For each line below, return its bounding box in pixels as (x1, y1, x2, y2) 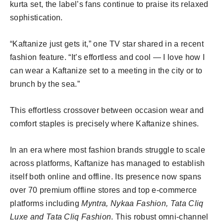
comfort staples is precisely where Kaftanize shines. (10, 119, 199, 128)
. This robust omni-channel (111, 212, 209, 221)
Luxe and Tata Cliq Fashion (10, 212, 111, 221)
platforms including (10, 199, 82, 208)
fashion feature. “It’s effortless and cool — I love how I (10, 53, 205, 61)
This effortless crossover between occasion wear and (10, 106, 204, 114)
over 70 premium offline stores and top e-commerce (10, 185, 197, 194)
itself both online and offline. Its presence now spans (10, 172, 202, 181)
